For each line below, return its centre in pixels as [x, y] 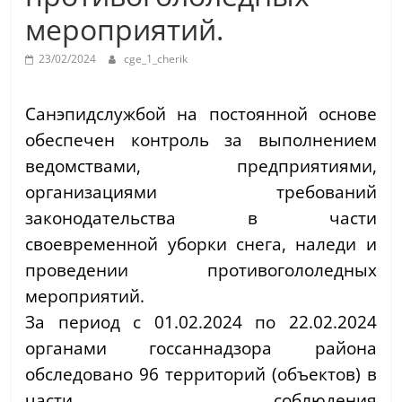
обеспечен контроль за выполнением [201, 140]
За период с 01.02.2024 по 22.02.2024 [201, 322]
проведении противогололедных [201, 270]
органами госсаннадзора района [201, 348]
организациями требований [201, 192]
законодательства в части [201, 218]
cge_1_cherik [156, 59]
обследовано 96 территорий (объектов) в [201, 374]
